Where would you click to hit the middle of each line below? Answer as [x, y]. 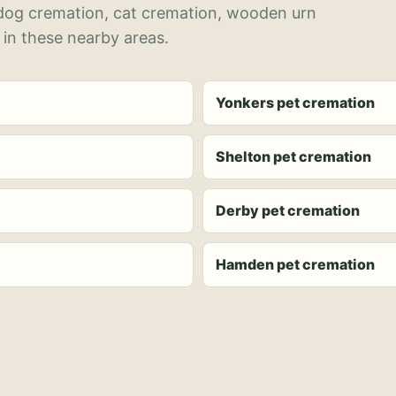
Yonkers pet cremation [295, 103]
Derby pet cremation [288, 210]
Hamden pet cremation [295, 264]
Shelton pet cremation [293, 156]
